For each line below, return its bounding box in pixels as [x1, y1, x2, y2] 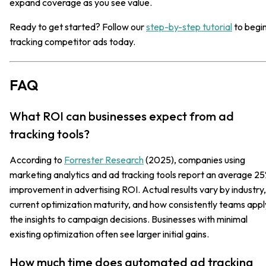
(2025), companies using [144, 153, 245, 166]
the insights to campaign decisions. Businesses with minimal [9, 213, 248, 225]
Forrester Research [64, 153, 144, 166]
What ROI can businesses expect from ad [9, 108, 234, 123]
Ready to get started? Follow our [9, 20, 146, 33]
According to [9, 153, 64, 166]
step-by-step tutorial [146, 20, 232, 33]
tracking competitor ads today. [9, 35, 135, 47]
